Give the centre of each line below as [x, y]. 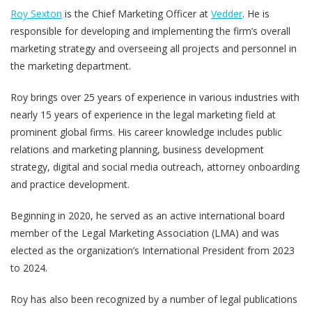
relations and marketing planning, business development [137, 149]
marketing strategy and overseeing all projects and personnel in [154, 48]
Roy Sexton [36, 13]
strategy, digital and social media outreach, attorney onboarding [155, 166]
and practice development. [70, 184]
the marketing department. [71, 65]
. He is [256, 13]
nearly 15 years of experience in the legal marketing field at [143, 114]
